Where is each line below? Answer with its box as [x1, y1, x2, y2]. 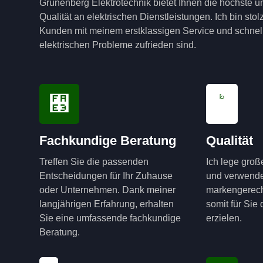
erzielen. [206, 213, 242, 224]
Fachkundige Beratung [39, 133, 177, 149]
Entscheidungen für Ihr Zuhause [39, 171, 173, 181]
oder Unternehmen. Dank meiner [39, 185, 176, 195]
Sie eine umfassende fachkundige [39, 213, 181, 224]
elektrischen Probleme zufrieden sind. [39, 39, 197, 50]
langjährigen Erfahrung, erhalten [39, 199, 174, 210]
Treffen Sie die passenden [39, 157, 149, 167]
